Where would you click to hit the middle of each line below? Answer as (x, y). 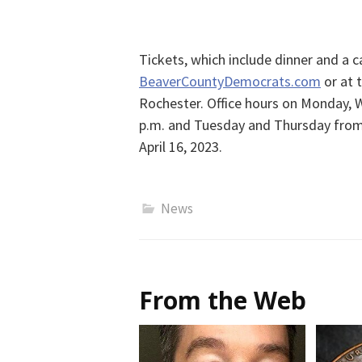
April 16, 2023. (181, 147)
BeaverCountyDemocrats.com (230, 82)
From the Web (223, 301)
